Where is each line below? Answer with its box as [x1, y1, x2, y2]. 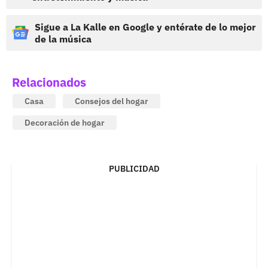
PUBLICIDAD [108, 163, 160, 174]
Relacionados [12, 74, 86, 90]
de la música [35, 32, 92, 45]
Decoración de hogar [25, 117, 105, 128]
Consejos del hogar [75, 95, 148, 106]
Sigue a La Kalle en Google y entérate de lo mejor [35, 20, 255, 33]
